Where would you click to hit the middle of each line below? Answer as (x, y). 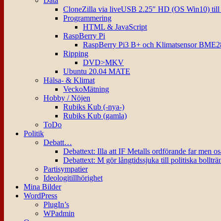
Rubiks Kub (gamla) (95, 116)
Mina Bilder (42, 187)
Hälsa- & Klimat (69, 80)
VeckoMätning (86, 89)
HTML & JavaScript (115, 27)
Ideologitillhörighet (73, 178)
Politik (34, 134)
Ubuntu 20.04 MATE (97, 72)
